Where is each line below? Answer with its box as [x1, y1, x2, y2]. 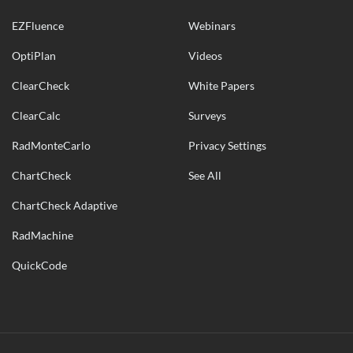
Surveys [188, 109, 226, 122]
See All [188, 169, 221, 182]
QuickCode [12, 258, 68, 272]
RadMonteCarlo [12, 139, 91, 152]
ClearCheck [12, 79, 70, 92]
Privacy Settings [188, 139, 266, 152]
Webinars [188, 19, 236, 32]
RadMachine [12, 229, 74, 242]
